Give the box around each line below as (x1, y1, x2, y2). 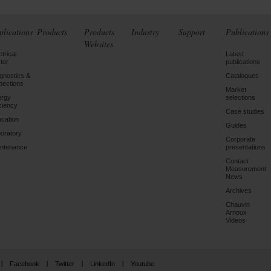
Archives (226, 187, 252, 194)
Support (178, 26, 205, 38)
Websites (84, 38, 113, 50)
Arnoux (226, 209, 247, 216)
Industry (131, 26, 159, 38)
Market (226, 86, 246, 93)
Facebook (10, 260, 39, 267)
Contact (226, 157, 249, 165)
